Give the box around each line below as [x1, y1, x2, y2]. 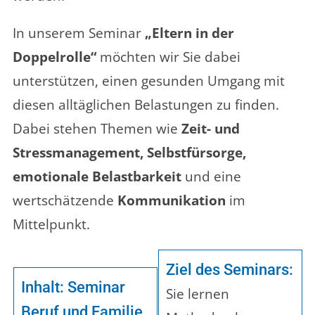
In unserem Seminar [13, 24, 145, 43]
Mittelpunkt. [13, 215, 90, 234]
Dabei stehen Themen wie [13, 120, 181, 139]
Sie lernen [166, 285, 229, 304]
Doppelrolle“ [13, 48, 96, 67]
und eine [181, 167, 241, 186]
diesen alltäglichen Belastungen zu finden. [13, 96, 279, 115]
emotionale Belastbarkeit [13, 167, 181, 186]
